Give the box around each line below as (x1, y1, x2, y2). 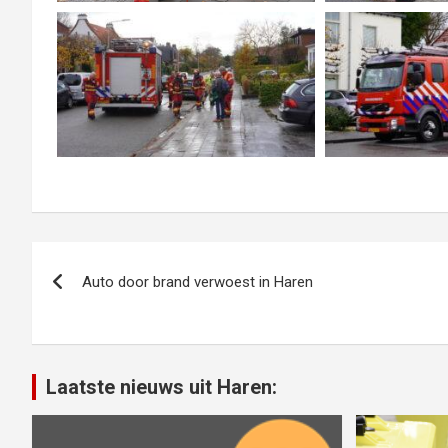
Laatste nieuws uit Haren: (46, 375, 277, 400)
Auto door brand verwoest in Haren (82, 273, 313, 292)
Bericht (31, 242, 134, 281)
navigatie (31, 283, 161, 322)
